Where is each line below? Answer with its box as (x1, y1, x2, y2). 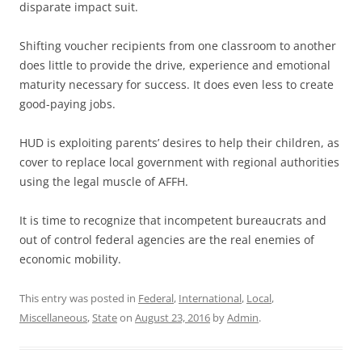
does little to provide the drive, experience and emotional (19, 57, 330, 74)
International (179, 291, 242, 306)
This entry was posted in (19, 291, 138, 306)
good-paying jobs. (19, 96, 116, 112)
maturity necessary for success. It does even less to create (19, 77, 334, 93)
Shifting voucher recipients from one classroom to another (19, 38, 336, 54)
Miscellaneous (19, 310, 87, 326)
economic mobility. (19, 251, 121, 267)
